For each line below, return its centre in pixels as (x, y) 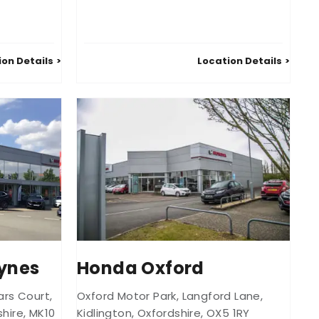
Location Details (240, 61)
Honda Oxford (141, 268)
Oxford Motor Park (127, 296)
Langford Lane (221, 296)
